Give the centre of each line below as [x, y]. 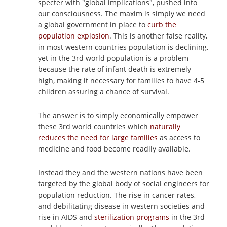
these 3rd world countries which [94, 126]
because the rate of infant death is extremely [115, 69]
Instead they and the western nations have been [120, 173]
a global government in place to [93, 25]
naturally [165, 126]
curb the [162, 25]
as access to [179, 138]
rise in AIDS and [66, 217]
